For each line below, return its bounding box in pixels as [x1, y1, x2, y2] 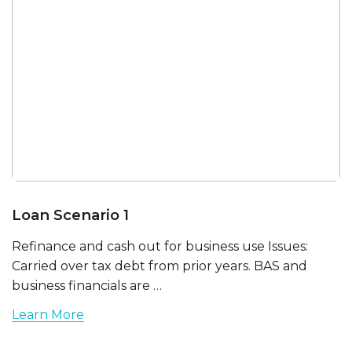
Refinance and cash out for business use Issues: [12, 239, 308, 255]
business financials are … [12, 278, 162, 294]
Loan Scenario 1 [12, 206, 129, 225]
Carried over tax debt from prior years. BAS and [12, 258, 307, 274]
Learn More [12, 306, 84, 322]
